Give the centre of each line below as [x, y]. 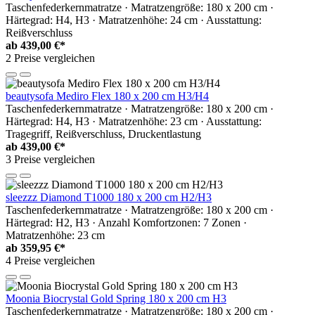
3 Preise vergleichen [50, 159]
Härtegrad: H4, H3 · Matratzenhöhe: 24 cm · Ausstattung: [134, 20]
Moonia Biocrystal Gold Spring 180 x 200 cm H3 [116, 298]
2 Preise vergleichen [50, 58]
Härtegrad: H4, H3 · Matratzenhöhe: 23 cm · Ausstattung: [134, 121]
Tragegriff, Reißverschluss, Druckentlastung [103, 134]
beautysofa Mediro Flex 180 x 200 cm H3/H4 [107, 96]
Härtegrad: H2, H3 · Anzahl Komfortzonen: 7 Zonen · [126, 222]
